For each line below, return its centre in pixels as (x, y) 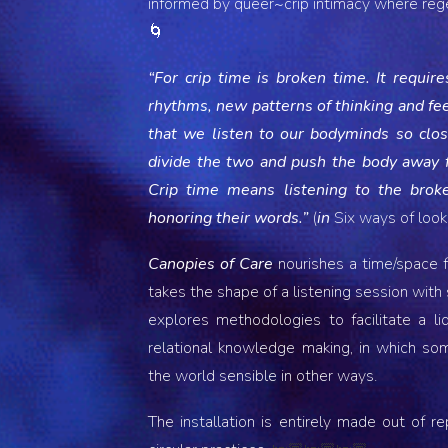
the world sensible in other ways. (263, 376)
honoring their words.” (228, 218)
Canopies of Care (213, 264)
